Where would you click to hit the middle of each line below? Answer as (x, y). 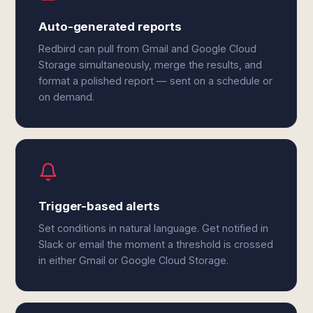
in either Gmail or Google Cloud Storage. (134, 260)
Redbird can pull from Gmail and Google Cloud (148, 49)
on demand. (67, 97)
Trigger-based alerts (100, 206)
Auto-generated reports (110, 27)
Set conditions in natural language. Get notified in (154, 228)
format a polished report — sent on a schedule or (156, 81)
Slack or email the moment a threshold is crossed (156, 244)
